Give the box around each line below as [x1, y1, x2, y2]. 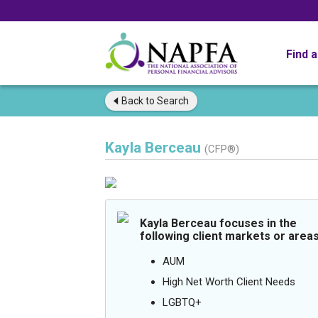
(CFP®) [204, 143, 239, 155]
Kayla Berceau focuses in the [140, 216, 297, 230]
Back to [121, 95, 155, 106]
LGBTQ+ [163, 296, 202, 309]
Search [155, 95, 189, 106]
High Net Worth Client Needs [163, 275, 295, 288]
